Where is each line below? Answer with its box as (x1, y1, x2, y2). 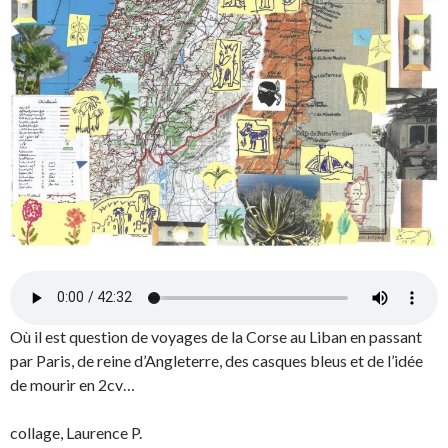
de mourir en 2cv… (10, 374, 135, 394)
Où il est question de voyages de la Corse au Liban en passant (10, 326, 422, 346)
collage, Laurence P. (10, 422, 142, 442)
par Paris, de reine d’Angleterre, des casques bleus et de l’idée (10, 350, 423, 370)
